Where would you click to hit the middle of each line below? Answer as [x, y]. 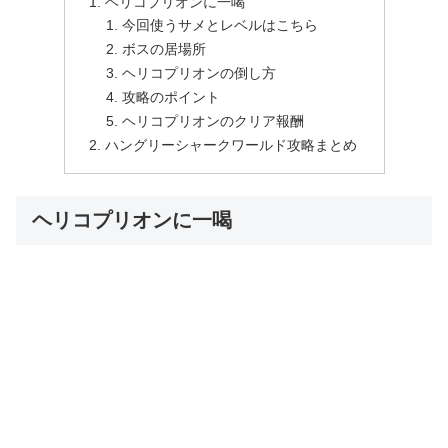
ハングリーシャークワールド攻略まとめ [230, 144]
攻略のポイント [171, 97]
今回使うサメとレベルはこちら [220, 25]
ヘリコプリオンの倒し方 [199, 73]
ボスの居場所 [164, 49]
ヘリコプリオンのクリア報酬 [213, 120]
